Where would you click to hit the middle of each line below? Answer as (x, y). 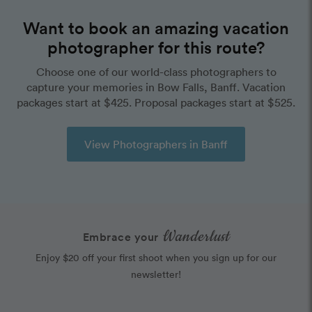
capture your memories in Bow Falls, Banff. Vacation (156, 87)
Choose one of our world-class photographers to (156, 72)
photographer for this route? (156, 47)
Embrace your (122, 237)
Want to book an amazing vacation (156, 28)
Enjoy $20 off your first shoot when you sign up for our (156, 258)
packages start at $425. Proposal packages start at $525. (156, 103)
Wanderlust (196, 237)
